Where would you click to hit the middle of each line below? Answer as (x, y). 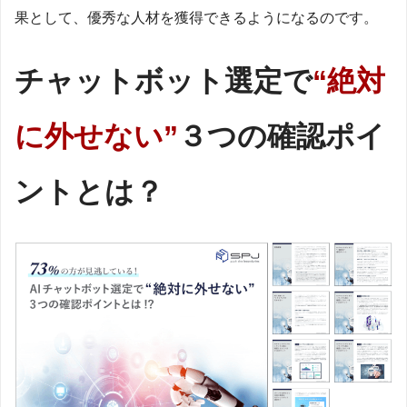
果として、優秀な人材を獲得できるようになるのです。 (196, 17)
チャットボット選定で (164, 80)
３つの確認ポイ (282, 136)
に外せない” (96, 136)
